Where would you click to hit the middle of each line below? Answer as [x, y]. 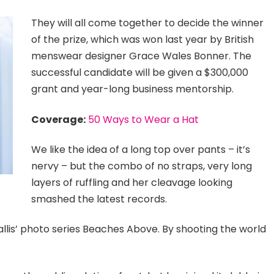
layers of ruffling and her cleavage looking [132, 183]
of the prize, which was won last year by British [143, 40]
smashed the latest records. [99, 199]
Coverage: [59, 119]
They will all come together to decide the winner [148, 23]
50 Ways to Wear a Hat [144, 119]
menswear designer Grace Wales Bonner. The [142, 56]
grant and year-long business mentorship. [133, 89]
